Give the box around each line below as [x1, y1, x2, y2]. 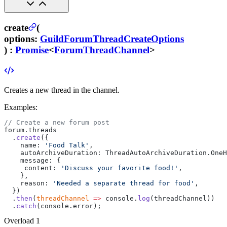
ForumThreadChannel [54, 45, 149, 56]
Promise [15, 45, 49, 56]
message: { [4, 156, 61, 164]
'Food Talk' [45, 141, 89, 149]
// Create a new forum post [4, 118, 109, 126]
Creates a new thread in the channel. [4, 85, 120, 94]
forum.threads [4, 126, 57, 134]
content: [4, 164, 61, 172]
